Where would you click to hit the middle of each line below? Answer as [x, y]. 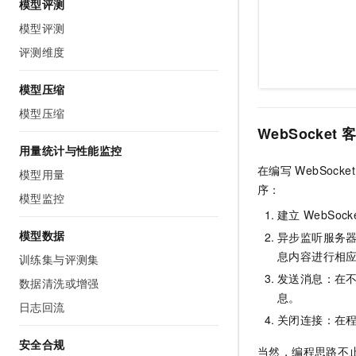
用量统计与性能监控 [71, 150]
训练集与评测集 [59, 259]
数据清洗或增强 [59, 283]
